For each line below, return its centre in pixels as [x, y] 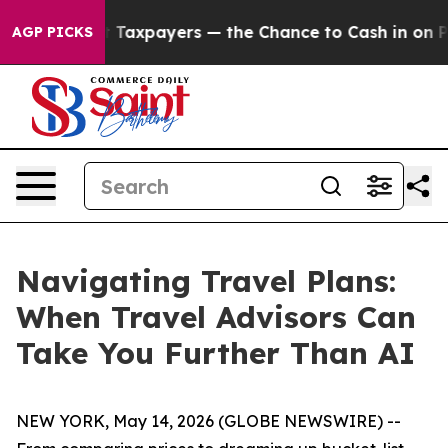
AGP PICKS [52, 32]
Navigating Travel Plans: [206, 281]
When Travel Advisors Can [216, 317]
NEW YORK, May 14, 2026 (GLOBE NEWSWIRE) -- [208, 421]
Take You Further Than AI [215, 353]
